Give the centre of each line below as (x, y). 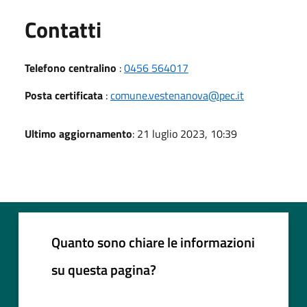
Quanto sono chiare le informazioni (153, 242)
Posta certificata (64, 95)
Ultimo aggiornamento (78, 133)
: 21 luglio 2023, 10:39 (185, 133)
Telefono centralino (71, 67)
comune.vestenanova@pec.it (177, 95)
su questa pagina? (104, 269)
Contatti (63, 29)
